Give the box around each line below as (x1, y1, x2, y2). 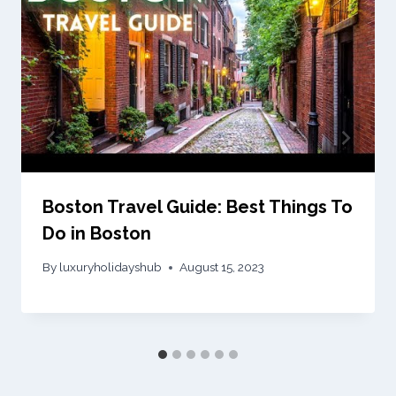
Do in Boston (42, 222, 151, 244)
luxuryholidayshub (59, 260, 163, 275)
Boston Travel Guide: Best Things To (42, 195, 353, 217)
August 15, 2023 (179, 260, 265, 275)
